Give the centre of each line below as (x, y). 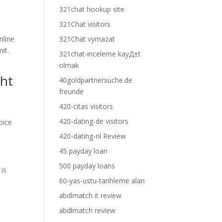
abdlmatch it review (90, 195)
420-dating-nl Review (93, 136)
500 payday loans (87, 166)
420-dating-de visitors (94, 121)
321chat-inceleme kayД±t (100, 54)
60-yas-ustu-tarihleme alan (102, 181)
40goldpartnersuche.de (96, 80)
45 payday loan (83, 151)
